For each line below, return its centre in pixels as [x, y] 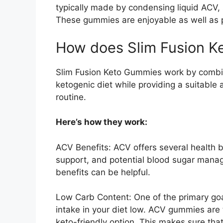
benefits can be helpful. [103, 172]
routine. [71, 97]
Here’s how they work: [102, 122]
